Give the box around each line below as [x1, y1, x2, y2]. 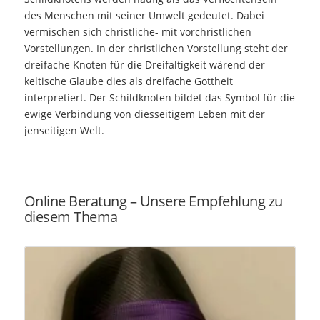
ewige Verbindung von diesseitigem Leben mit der [24, 107, 265, 121]
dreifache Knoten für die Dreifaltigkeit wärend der [24, 58, 265, 72]
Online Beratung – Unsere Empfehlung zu [24, 191, 283, 211]
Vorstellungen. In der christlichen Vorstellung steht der [24, 41, 288, 56]
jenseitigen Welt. [24, 124, 104, 138]
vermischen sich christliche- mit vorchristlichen [24, 25, 251, 39]
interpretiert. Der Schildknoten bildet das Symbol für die [24, 91, 295, 105]
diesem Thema [24, 207, 118, 227]
